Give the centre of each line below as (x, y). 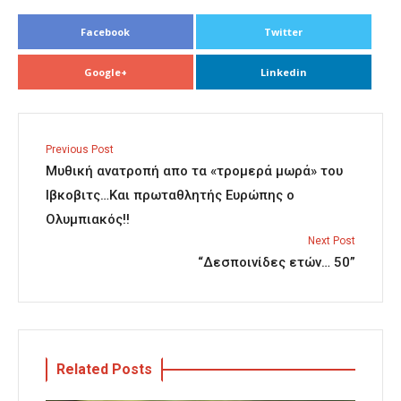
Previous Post (80, 150)
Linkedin (283, 73)
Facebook (106, 32)
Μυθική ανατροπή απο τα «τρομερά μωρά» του (194, 171)
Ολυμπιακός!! (88, 220)
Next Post (332, 241)
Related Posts (104, 370)
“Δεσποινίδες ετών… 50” (277, 263)
